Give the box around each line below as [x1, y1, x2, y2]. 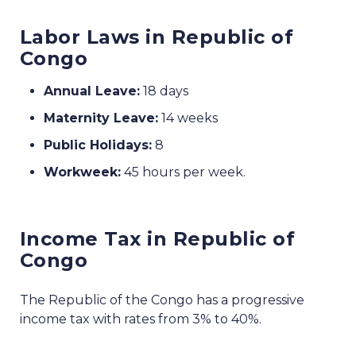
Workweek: [44, 164, 121, 180]
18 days [140, 83, 188, 99]
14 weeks [158, 110, 218, 126]
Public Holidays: [44, 137, 152, 153]
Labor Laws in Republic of [20, 25, 294, 49]
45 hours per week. [121, 164, 246, 180]
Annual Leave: [44, 83, 140, 99]
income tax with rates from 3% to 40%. [20, 311, 261, 327]
